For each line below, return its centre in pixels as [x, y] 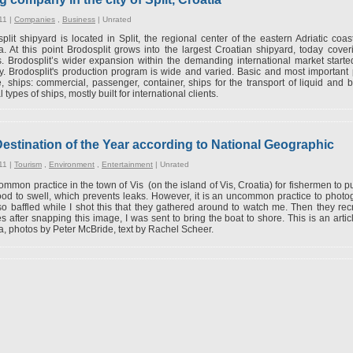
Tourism [28, 164]
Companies [35, 20]
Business [79, 20]
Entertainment [127, 164]
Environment [72, 164]
